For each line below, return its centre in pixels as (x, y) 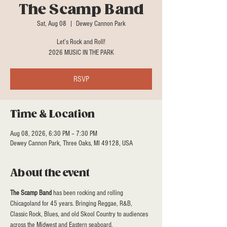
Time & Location (52, 115)
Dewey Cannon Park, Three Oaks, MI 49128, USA (71, 143)
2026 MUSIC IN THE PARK (81, 53)
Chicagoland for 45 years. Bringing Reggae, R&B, (72, 204)
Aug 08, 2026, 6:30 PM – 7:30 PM (54, 134)
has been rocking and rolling (88, 193)
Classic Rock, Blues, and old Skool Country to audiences (80, 214)
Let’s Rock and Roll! (81, 42)
